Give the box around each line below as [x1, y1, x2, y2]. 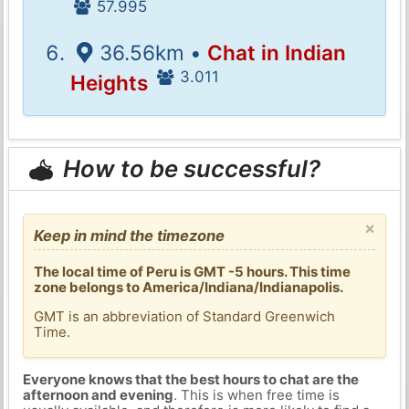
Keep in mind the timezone [34, 225, 225, 245]
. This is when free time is [173, 386, 340, 404]
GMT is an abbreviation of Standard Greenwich [34, 307, 336, 325]
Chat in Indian [206, 39, 346, 65]
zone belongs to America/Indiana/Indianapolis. [34, 278, 344, 296]
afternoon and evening [22, 386, 173, 404]
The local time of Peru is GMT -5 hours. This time [34, 262, 351, 280]
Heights [70, 69, 149, 95]
